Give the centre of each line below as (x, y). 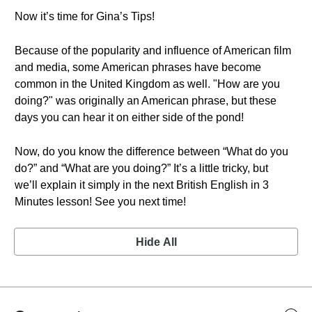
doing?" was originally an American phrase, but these (146, 101)
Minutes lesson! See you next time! (100, 202)
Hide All (156, 242)
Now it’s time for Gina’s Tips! (85, 16)
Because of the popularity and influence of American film (153, 50)
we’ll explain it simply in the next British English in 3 (142, 185)
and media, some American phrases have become (138, 67)
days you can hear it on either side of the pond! (129, 117)
